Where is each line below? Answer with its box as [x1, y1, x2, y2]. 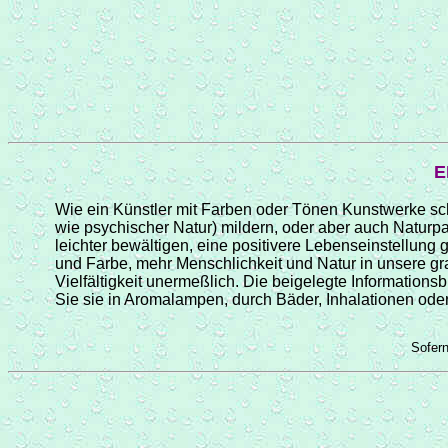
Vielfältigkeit [55, 272, 147, 290]
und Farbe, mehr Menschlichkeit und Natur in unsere [55, 254, 431, 272]
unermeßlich [146, 272, 236, 290]
